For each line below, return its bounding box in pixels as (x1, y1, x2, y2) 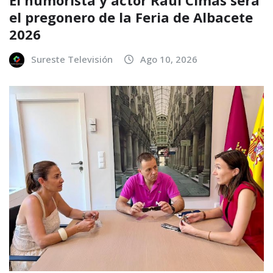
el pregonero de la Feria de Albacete (9, 7, 253, 26)
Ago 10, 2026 (140, 52, 197, 65)
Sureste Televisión (31, 52, 113, 65)
